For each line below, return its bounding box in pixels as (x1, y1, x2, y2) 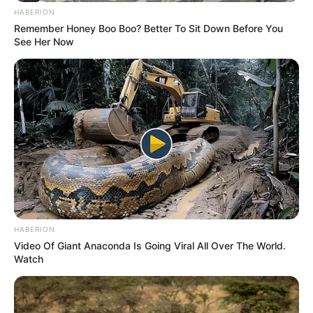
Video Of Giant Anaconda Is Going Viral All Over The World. (14, 240, 286, 252)
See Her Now (14, 36, 74, 48)
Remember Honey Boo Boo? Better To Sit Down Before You (14, 22, 283, 35)
